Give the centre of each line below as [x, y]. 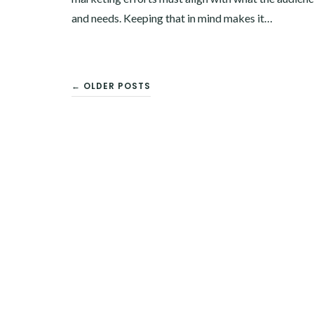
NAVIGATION [148, 139]
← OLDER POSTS [111, 86]
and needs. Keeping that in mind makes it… [172, 18]
